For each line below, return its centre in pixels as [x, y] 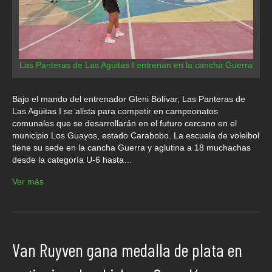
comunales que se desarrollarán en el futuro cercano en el [124, 123]
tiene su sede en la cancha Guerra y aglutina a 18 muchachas [131, 147]
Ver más [28, 181]
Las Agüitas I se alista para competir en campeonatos [115, 111]
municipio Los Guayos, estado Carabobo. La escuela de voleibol [136, 135]
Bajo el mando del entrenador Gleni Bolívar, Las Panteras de [129, 99]
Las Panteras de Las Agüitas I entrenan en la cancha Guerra [136, 65]
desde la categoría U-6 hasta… [72, 159]
